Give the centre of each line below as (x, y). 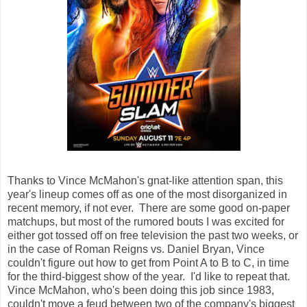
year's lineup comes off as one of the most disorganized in (147, 195)
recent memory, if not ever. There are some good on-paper (149, 208)
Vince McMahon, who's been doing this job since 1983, (141, 291)
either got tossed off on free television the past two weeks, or (153, 236)
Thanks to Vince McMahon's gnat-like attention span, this (145, 181)
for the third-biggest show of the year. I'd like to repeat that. (150, 277)
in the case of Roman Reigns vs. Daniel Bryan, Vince (136, 249)
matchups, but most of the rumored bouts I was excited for (146, 222)
